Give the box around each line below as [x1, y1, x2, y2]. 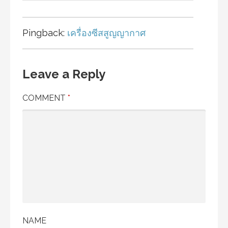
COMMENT [22, 93, 68, 103]
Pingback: [22, 27, 67, 39]
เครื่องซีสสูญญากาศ [67, 27, 146, 39]
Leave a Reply [22, 67, 105, 82]
